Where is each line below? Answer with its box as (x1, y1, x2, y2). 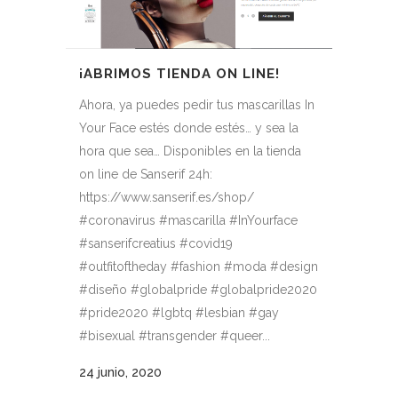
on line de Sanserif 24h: (79, 167, 212, 182)
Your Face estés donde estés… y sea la (79, 121, 298, 136)
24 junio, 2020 (79, 365, 162, 380)
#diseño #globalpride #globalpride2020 (79, 283, 317, 298)
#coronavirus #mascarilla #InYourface (79, 213, 298, 228)
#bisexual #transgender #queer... (79, 329, 270, 344)
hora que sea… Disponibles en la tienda (79, 144, 301, 159)
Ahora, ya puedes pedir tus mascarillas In (79, 98, 314, 113)
